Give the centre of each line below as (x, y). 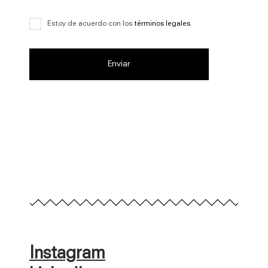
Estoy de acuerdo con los (91, 24)
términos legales (162, 24)
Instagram (67, 254)
